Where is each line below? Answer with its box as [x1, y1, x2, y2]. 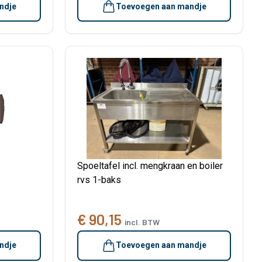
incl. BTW [125, 216, 160, 227]
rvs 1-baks [77, 174, 121, 186]
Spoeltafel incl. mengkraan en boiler [77, 160, 223, 172]
